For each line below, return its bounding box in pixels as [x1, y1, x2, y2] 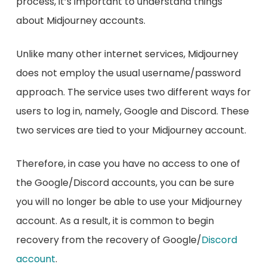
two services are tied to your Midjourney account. [15, 123, 246, 138]
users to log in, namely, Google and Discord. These [15, 104, 249, 119]
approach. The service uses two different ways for [15, 85, 251, 100]
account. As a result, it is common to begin [15, 214, 214, 228]
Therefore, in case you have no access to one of [15, 157, 240, 171]
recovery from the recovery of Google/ [15, 233, 201, 247]
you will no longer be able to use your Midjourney [15, 195, 242, 209]
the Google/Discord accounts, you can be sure [15, 176, 234, 190]
